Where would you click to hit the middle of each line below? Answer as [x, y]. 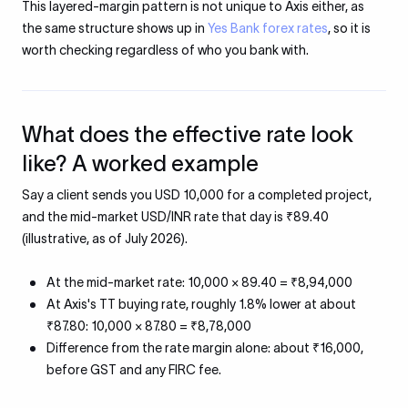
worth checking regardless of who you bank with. [165, 50]
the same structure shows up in [115, 28]
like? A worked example [140, 163]
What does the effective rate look [188, 134]
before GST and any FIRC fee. [134, 370]
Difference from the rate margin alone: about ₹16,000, [205, 348]
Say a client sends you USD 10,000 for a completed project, [197, 195]
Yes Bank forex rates [268, 28]
